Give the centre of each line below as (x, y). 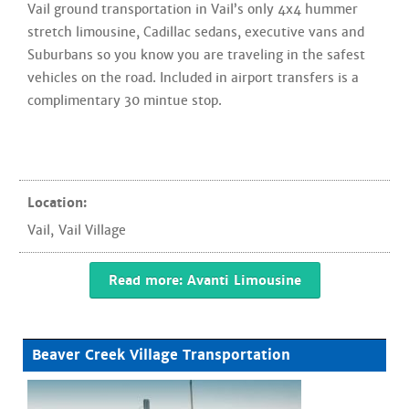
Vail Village (92, 230)
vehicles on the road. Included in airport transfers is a (193, 78)
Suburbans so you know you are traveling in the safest (196, 55)
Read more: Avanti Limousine (204, 280)
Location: (57, 203)
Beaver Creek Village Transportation (161, 355)
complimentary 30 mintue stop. (125, 100)
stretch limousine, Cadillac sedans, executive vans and (196, 32)
